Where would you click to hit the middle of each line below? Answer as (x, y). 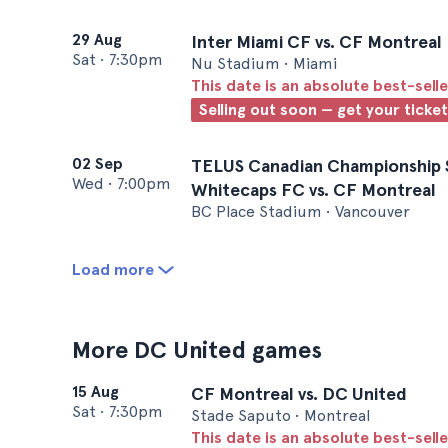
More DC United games (197, 349)
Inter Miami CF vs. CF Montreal (316, 41)
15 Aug (95, 391)
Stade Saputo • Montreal (280, 415)
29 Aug (97, 39)
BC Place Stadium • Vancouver (300, 211)
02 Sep (97, 163)
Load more (113, 269)
